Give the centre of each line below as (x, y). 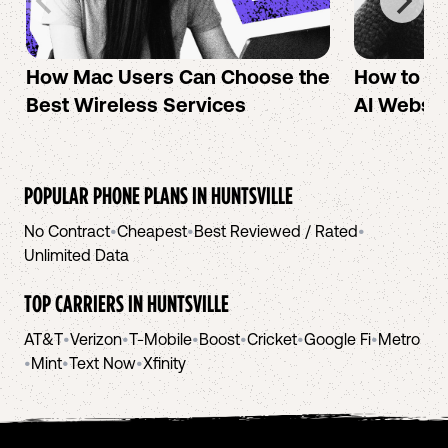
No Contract (67, 231)
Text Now (102, 363)
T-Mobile (160, 339)
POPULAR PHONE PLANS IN (117, 195)
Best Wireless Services (136, 104)
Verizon (96, 339)
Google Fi (337, 339)
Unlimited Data (76, 255)
